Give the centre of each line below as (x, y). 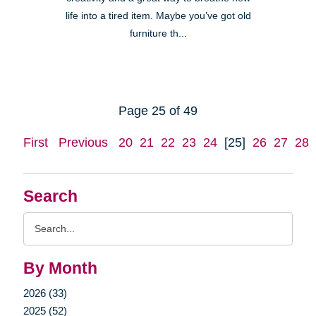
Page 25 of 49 (158, 111)
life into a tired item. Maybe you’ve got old (158, 16)
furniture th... (158, 34)
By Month (60, 269)
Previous (83, 143)
